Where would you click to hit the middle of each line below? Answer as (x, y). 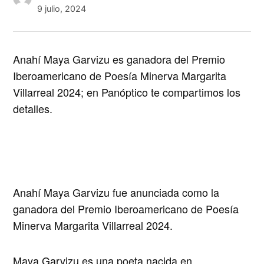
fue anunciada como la (165, 192)
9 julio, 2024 (61, 9)
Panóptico (125, 92)
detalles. (33, 109)
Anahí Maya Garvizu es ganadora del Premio (119, 59)
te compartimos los (194, 92)
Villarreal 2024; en (57, 92)
